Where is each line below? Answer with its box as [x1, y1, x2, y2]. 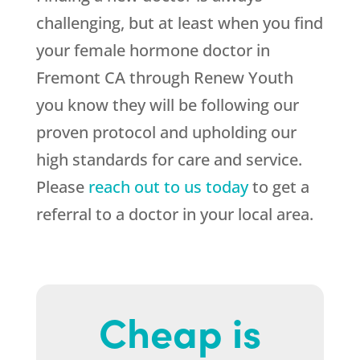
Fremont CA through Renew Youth [35, 67, 293, 89]
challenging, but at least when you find [35, 12, 323, 35]
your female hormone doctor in [35, 39, 270, 62]
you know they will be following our [35, 94, 299, 117]
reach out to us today [88, 176, 248, 198]
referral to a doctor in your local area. [35, 203, 313, 226]
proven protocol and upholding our [35, 121, 297, 144]
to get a [247, 176, 309, 198]
